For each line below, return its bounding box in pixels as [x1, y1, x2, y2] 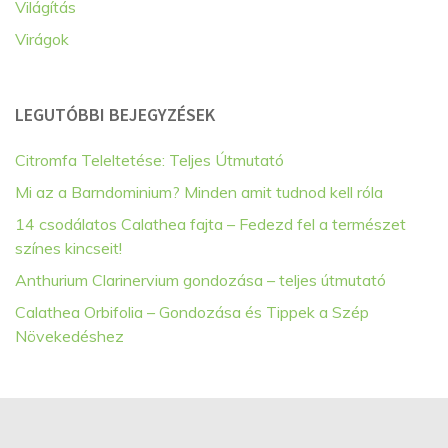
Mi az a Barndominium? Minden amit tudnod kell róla [15, 181, 383, 202]
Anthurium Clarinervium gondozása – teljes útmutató [15, 269, 386, 290]
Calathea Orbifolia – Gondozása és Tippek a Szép [15, 301, 369, 322]
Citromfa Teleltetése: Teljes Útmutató [15, 149, 284, 170]
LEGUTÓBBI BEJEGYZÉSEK [15, 102, 215, 126]
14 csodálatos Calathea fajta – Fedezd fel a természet [15, 213, 406, 234]
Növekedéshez [15, 325, 124, 346]
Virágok [15, 28, 69, 49]
